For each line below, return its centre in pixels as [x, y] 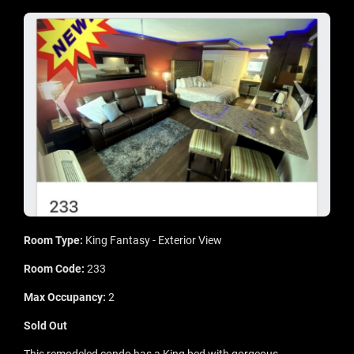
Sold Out [45, 326]
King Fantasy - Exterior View [154, 241]
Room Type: [55, 241]
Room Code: [55, 269]
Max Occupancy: [66, 298]
